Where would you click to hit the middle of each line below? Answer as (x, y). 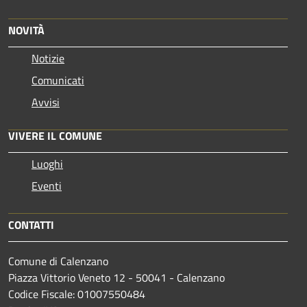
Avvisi (46, 102)
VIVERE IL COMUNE (55, 135)
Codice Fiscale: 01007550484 (77, 294)
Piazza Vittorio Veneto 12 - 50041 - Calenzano (116, 277)
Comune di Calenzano (58, 261)
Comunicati (58, 80)
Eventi (47, 185)
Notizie (48, 58)
